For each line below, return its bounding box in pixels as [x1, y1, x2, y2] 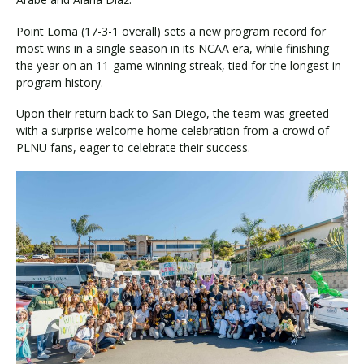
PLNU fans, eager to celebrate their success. [16, 140, 250, 156]
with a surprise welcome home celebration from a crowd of [16, 123, 329, 139]
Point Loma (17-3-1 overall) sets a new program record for [16, 23, 326, 39]
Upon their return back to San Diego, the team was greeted [16, 106, 329, 122]
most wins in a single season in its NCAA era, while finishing [16, 40, 329, 56]
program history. [16, 74, 103, 90]
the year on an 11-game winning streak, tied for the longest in [16, 57, 341, 73]
